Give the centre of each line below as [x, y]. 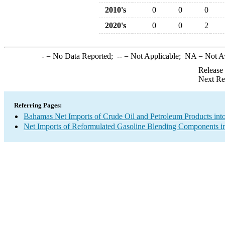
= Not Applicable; [153, 56]
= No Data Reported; [80, 56]
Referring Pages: [38, 105]
